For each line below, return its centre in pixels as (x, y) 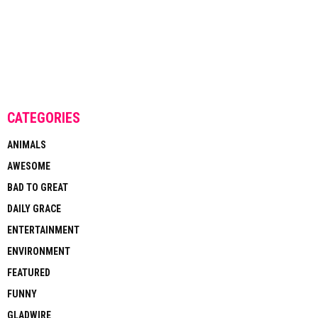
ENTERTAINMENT (43, 230)
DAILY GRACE (34, 208)
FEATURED (29, 272)
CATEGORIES (44, 117)
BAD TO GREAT (38, 187)
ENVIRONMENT (39, 251)
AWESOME (29, 166)
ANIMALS (27, 144)
